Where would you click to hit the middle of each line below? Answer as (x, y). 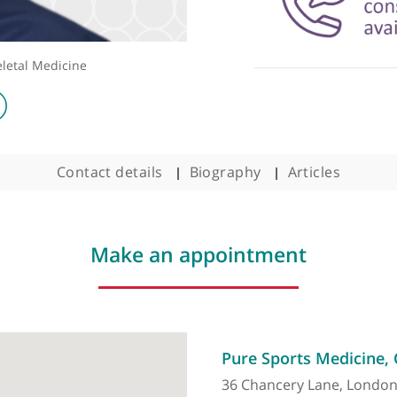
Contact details (166, 235)
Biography (295, 235)
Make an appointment (265, 327)
